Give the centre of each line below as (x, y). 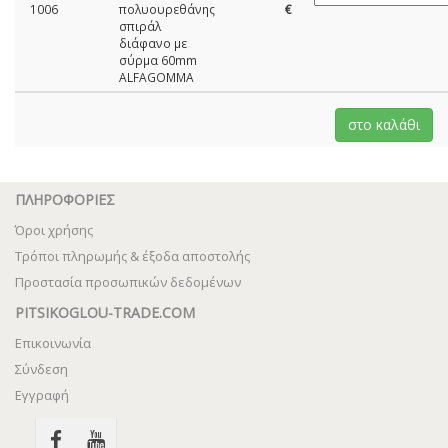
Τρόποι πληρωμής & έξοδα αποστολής (132, 256)
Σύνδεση (41, 369)
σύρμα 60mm (158, 60)
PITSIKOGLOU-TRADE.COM (105, 312)
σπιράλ (140, 26)
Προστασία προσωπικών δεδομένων (128, 282)
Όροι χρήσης (54, 230)
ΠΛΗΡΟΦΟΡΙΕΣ (65, 199)
